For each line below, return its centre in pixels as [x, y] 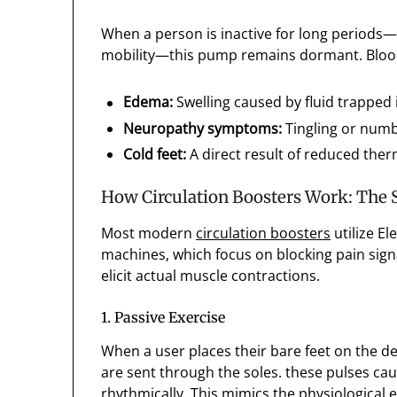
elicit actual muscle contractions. [211, 276]
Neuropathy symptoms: [203, 129]
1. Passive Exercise [163, 318]
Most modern [149, 234]
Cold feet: [155, 155]
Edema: [148, 102]
